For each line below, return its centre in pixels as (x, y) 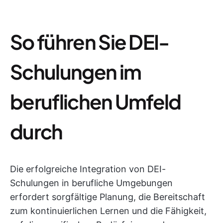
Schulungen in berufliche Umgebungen (91, 183)
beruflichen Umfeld (96, 101)
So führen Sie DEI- (90, 42)
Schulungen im (76, 71)
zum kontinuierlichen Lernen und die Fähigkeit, (108, 211)
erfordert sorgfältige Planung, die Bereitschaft (108, 197)
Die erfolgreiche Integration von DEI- (88, 169)
